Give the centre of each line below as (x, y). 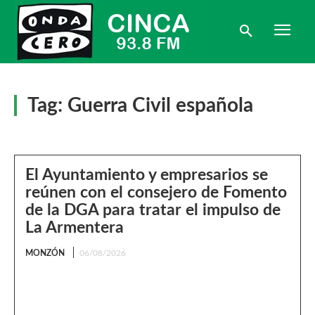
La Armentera (75, 227)
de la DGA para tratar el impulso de (153, 210)
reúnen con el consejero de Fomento (156, 192)
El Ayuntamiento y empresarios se (147, 175)
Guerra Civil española (160, 105)
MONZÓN (45, 253)
